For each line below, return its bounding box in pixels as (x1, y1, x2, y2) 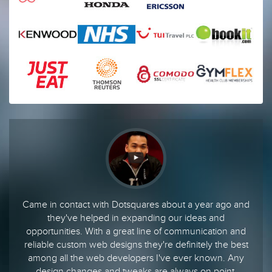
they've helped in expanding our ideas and (47, 212, 225, 224)
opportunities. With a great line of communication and (26, 226, 246, 237)
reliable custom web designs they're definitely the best (24, 239, 248, 251)
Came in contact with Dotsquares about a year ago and (22, 199, 250, 211)
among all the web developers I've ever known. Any (28, 253, 244, 264)
